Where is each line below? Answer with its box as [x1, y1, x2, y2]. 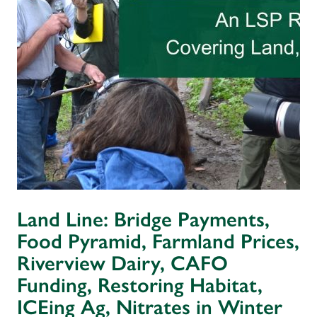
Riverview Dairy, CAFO [17, 250, 228, 277]
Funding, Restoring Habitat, [17, 272, 263, 299]
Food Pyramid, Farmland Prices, [17, 229, 299, 255]
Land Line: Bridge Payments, [17, 207, 270, 233]
